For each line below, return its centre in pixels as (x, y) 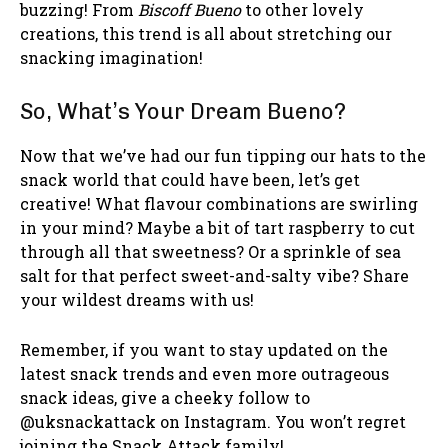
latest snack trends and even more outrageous (204, 373)
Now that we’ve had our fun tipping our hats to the (223, 155)
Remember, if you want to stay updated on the (204, 349)
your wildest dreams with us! (137, 299)
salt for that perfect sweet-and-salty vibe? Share (214, 275)
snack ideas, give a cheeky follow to (165, 397)
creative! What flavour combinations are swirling (219, 203)
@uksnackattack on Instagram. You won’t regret (213, 421)
